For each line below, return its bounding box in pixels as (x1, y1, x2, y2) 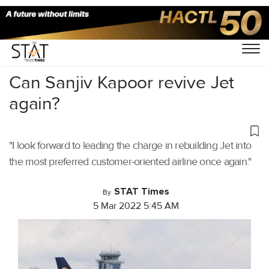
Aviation (44, 34, 79, 46)
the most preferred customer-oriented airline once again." (9, 155, 252, 168)
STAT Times (114, 186, 169, 198)
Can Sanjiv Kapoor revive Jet (9, 71, 235, 94)
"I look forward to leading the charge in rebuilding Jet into (9, 139, 251, 152)
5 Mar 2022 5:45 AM (93, 200, 179, 212)
